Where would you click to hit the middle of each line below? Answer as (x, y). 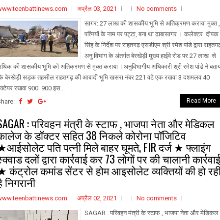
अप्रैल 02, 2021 (97, 198)
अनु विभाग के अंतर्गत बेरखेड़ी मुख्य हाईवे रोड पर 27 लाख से (150, 56)
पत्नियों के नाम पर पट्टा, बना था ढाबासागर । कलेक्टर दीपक (151, 34)
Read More (201, 101)
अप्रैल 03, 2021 (97, 9)
